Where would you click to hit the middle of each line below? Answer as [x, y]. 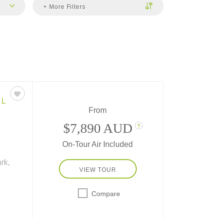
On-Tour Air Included [98, 144]
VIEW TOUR [98, 170]
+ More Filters [64, 7]
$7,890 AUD [98, 128]
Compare [106, 193]
